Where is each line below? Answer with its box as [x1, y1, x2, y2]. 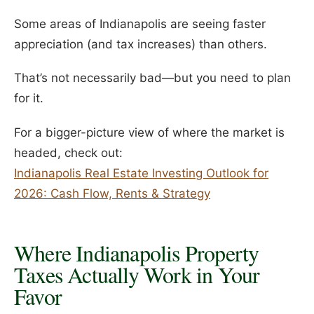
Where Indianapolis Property [14, 237, 259, 268]
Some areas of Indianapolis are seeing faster [14, 16, 266, 31]
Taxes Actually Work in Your [14, 259, 260, 289]
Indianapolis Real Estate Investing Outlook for [14, 165, 268, 180]
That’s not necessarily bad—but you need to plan [14, 71, 291, 86]
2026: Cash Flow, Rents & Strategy [14, 186, 210, 200]
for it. [14, 91, 43, 106]
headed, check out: [14, 145, 123, 160]
